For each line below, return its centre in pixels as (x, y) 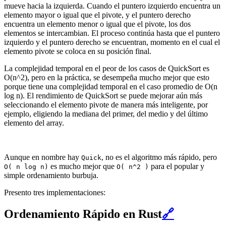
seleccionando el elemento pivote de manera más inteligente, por (106, 105)
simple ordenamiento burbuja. (51, 176)
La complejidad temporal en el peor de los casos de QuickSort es (107, 69)
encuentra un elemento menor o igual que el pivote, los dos (97, 24)
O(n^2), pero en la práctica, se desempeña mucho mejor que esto (107, 78)
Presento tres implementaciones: (55, 193)
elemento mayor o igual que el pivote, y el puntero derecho (97, 15)
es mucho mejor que (82, 166)
